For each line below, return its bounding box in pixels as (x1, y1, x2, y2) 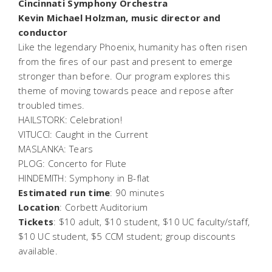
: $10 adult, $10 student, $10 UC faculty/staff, (53, 215, 250, 228)
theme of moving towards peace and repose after (18, 84, 234, 97)
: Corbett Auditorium (59, 200, 154, 213)
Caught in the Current (55, 127, 154, 140)
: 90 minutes (110, 186, 168, 199)
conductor (18, 25, 73, 38)
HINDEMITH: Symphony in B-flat (18, 171, 152, 184)
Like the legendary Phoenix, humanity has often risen (18, 40, 248, 53)
